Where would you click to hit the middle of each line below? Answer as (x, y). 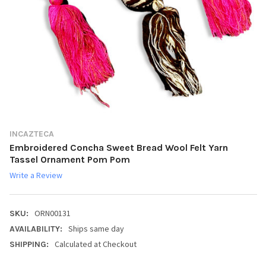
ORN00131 (53, 213)
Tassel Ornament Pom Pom (69, 159)
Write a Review (36, 175)
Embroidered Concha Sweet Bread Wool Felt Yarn (118, 147)
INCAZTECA (31, 134)
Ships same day (96, 228)
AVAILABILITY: (36, 229)
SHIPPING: (29, 244)
